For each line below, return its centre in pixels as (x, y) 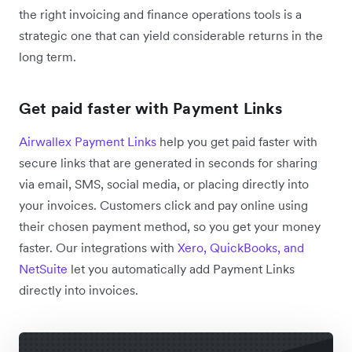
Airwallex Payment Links (88, 142)
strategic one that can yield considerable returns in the (171, 36)
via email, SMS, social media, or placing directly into (164, 184)
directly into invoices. (79, 290)
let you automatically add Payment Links (181, 269)
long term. (48, 57)
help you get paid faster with (237, 142)
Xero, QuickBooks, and (239, 248)
